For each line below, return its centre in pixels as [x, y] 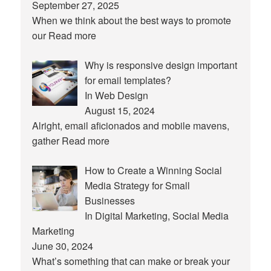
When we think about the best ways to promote [132, 21]
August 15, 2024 [120, 111]
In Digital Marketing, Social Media [157, 216]
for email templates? [128, 80]
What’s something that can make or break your [131, 261]
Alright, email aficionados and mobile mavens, [131, 126]
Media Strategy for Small [138, 186]
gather [47, 141]
